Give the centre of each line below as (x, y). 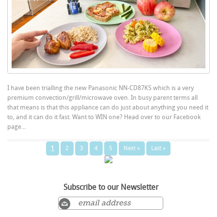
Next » (132, 148)
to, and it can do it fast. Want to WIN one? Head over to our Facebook (104, 117)
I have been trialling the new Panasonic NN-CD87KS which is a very (101, 88)
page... (17, 126)
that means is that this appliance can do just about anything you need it (108, 107)
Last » (159, 148)
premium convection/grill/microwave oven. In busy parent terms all (103, 97)
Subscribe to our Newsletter (111, 187)
